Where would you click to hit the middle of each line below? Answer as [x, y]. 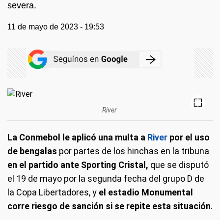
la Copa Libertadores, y [53, 192]
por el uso [190, 137]
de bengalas [32, 151]
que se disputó [179, 165]
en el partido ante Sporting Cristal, [79, 165]
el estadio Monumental [146, 192]
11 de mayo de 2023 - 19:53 [56, 27]
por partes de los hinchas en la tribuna [133, 151]
